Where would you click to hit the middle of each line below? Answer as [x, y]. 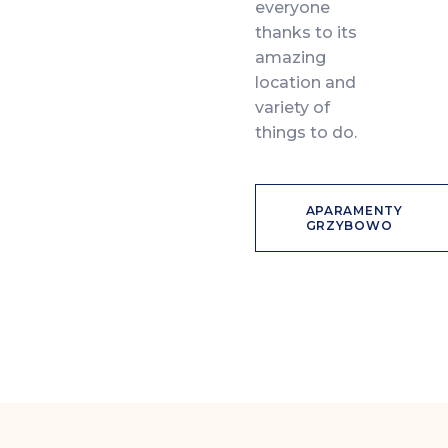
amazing [290, 57]
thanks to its [305, 32]
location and [305, 82]
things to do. [305, 132]
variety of [292, 107]
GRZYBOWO [349, 225]
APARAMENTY [354, 210]
